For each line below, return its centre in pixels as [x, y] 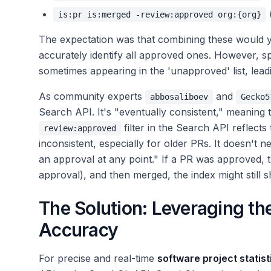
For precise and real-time [98, 259]
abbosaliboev [179, 97]
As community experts [92, 96]
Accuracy [78, 230]
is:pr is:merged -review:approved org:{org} [160, 15]
